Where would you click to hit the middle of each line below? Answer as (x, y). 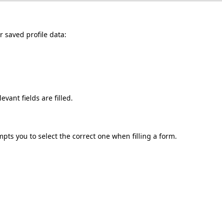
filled (63, 98)
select (48, 136)
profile (37, 34)
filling (142, 136)
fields (31, 98)
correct (84, 136)
